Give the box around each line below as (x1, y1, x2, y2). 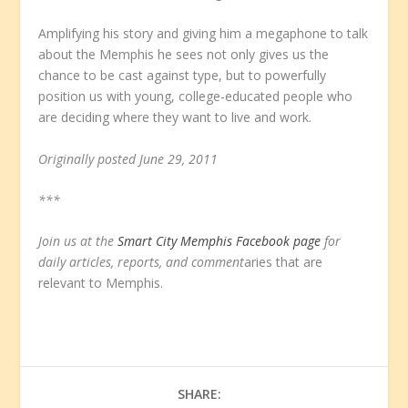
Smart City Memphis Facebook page (117, 232, 321, 250)
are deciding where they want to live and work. (38, 108, 312, 127)
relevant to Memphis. (38, 274, 164, 292)
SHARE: (178, 385, 221, 403)
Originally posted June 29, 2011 (38, 149, 219, 168)
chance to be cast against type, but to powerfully (38, 66, 327, 85)
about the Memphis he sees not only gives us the (38, 46, 330, 64)
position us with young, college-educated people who (38, 87, 353, 106)
